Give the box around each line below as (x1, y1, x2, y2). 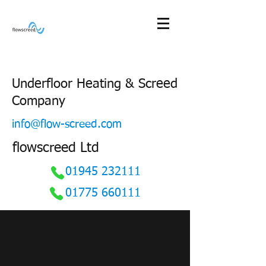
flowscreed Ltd (12, 141, 99, 155)
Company (12, 95, 65, 108)
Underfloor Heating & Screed (12, 78, 178, 91)
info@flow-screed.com (12, 119, 122, 130)
